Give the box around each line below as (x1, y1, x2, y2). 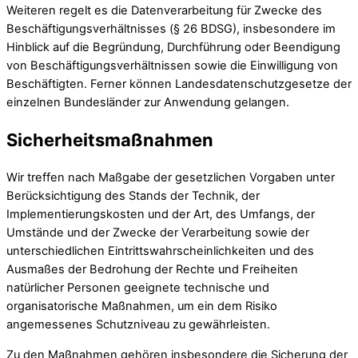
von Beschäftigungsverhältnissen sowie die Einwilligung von (6, 58, 338, 74)
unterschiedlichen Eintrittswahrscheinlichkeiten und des (6, 244, 314, 259)
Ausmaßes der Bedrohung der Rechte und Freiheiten (6, 262, 298, 277)
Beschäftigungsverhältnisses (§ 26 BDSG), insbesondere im (6, 22, 336, 37)
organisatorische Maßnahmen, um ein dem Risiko (6, 299, 277, 314)
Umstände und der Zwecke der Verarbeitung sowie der (6, 225, 309, 241)
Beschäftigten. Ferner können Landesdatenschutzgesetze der (6, 77, 352, 92)
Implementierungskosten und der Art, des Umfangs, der (6, 207, 315, 222)
